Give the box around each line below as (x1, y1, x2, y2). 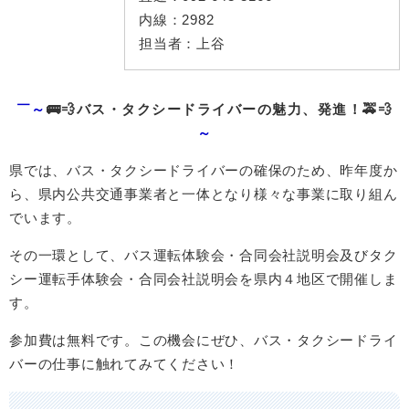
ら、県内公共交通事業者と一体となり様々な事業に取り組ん (9, 186, 398, 202)
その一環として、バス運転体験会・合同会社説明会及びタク (9, 247, 398, 263)
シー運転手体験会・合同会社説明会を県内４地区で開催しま (9, 271, 398, 287)
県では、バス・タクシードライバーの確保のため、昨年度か (9, 163, 398, 178)
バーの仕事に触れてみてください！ (9, 356, 239, 372)
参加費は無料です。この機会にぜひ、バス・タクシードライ (9, 332, 398, 348)
